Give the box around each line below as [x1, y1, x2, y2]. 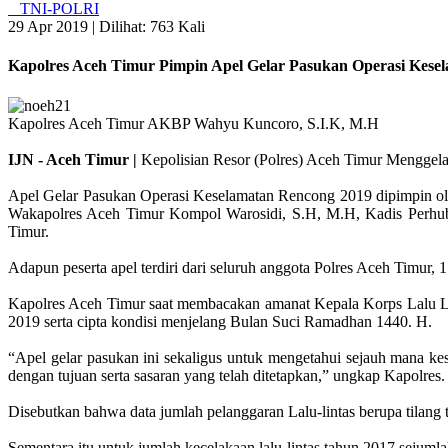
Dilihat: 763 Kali [99, 18, 205, 35]
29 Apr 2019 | [8, 18, 99, 35]
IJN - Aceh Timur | [8, 150, 141, 168]
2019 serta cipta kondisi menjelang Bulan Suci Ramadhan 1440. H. [8, 312, 432, 330]
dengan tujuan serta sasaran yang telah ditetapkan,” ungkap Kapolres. [8, 366, 445, 384]
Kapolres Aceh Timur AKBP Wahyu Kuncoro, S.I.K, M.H [8, 114, 379, 132]
